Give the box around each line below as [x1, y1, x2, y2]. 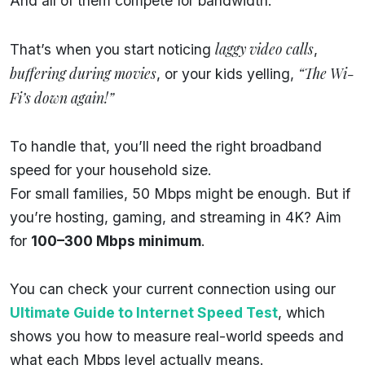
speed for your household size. [10, 161, 212, 178]
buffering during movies [10, 63, 156, 82]
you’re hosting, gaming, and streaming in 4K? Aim [10, 208, 341, 226]
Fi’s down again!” [10, 87, 114, 107]
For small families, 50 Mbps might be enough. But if [10, 184, 350, 202]
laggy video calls [215, 38, 314, 58]
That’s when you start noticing [10, 40, 215, 58]
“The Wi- [298, 63, 354, 82]
